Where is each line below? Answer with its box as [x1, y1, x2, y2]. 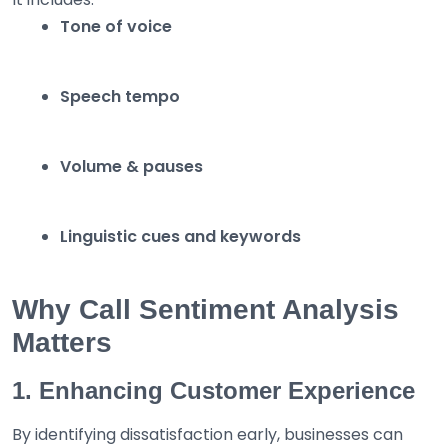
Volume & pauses [60, 155, 203, 179]
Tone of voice [60, 15, 172, 39]
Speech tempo [60, 85, 180, 109]
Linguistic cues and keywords [60, 225, 301, 249]
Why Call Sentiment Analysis [12, 294, 399, 326]
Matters [12, 327, 112, 359]
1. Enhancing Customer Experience [12, 377, 415, 405]
